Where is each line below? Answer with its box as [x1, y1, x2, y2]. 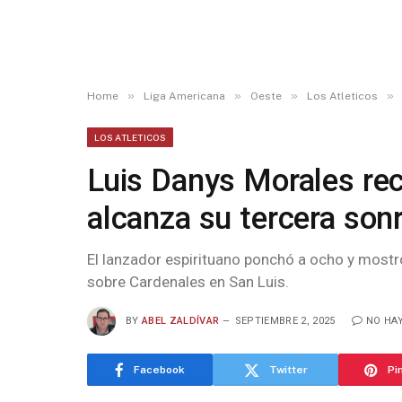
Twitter [268, 363, 308, 376]
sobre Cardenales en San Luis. [87, 273, 289, 291]
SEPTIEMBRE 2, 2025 [234, 314, 336, 327]
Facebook [134, 363, 185, 376]
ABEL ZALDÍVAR [142, 314, 220, 327]
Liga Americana [144, 90, 225, 102]
